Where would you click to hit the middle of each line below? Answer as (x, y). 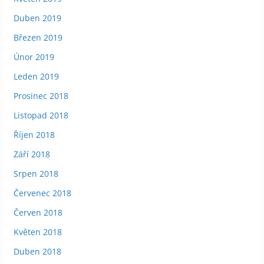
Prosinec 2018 (41, 95)
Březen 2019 (38, 37)
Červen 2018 (38, 212)
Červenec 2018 (42, 193)
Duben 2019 (37, 18)
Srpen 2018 (36, 173)
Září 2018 (32, 154)
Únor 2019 (34, 57)
